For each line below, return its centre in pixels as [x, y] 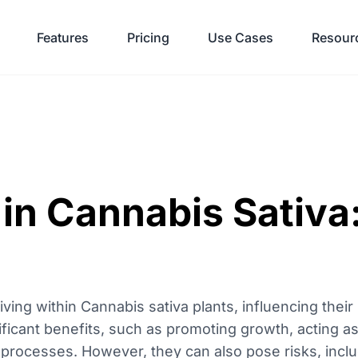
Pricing [148, 37]
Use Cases [241, 37]
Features [63, 37]
